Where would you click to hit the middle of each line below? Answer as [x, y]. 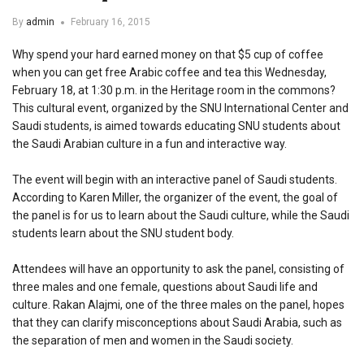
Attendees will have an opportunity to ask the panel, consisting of [178, 269]
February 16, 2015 [110, 22]
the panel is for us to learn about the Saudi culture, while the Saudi [181, 215]
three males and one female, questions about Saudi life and [165, 286]
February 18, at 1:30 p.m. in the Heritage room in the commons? [174, 90]
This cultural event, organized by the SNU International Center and [180, 108]
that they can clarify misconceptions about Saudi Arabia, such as [177, 322]
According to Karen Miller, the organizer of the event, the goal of [175, 197]
